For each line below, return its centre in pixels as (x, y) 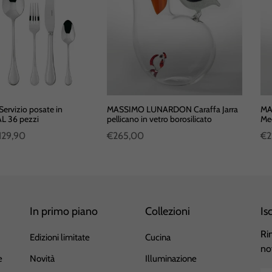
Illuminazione (171, 259)
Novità (42, 259)
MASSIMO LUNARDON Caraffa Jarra (172, 110)
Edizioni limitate (60, 238)
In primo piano (64, 212)
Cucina (158, 238)
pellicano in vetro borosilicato (159, 119)
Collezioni (168, 212)
